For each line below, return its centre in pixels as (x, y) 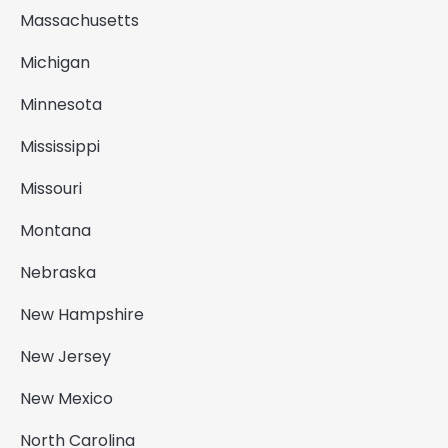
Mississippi (60, 146)
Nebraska (58, 272)
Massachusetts (79, 20)
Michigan (55, 62)
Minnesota (61, 104)
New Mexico (66, 398)
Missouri (51, 188)
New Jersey (65, 356)
